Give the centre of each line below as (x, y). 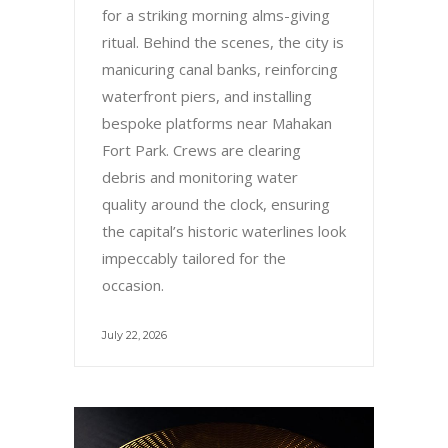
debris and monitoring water (200, 176)
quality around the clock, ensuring (216, 203)
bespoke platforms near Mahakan (217, 122)
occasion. (133, 284)
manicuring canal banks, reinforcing (220, 68)
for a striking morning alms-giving (216, 14)
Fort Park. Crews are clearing (201, 149)
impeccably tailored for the (194, 257)
